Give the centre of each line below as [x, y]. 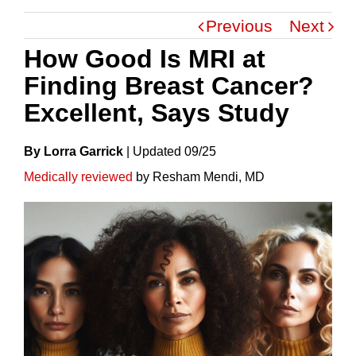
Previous [239, 26]
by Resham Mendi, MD [199, 176]
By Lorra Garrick [74, 151]
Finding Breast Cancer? [169, 85]
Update [153, 151]
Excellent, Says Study [157, 112]
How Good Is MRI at [145, 58]
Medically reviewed [78, 176]
